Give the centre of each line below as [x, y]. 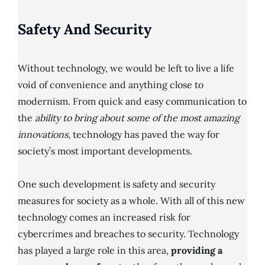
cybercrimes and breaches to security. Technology [128, 234]
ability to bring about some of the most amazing [137, 118]
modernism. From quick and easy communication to [132, 101]
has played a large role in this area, [94, 251]
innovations [43, 135]
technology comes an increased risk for [104, 217]
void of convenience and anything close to [111, 85]
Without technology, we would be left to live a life [126, 68]
